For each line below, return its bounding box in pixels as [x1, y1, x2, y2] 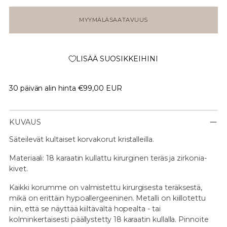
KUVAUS [9, 117, 41, 127]
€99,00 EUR [78, 83, 122, 93]
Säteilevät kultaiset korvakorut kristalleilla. [9, 134, 154, 144]
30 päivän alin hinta [9, 83, 76, 93]
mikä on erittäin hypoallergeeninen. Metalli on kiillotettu [9, 193, 206, 203]
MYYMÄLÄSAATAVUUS [79, 16, 148, 23]
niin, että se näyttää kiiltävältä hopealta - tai [9, 204, 161, 213]
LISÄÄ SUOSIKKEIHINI [76, 54, 158, 64]
